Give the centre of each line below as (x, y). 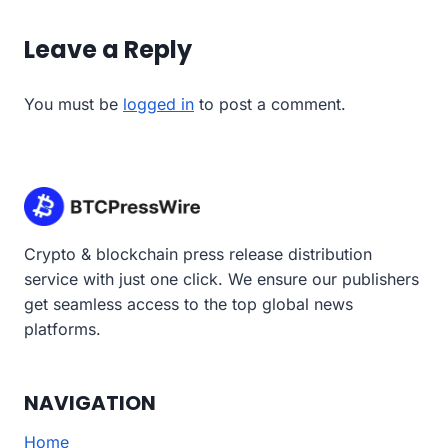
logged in (158, 103)
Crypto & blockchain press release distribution (198, 254)
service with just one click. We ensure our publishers (221, 279)
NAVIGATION (90, 403)
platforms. (62, 329)
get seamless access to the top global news (188, 304)
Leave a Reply (108, 49)
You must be (73, 103)
